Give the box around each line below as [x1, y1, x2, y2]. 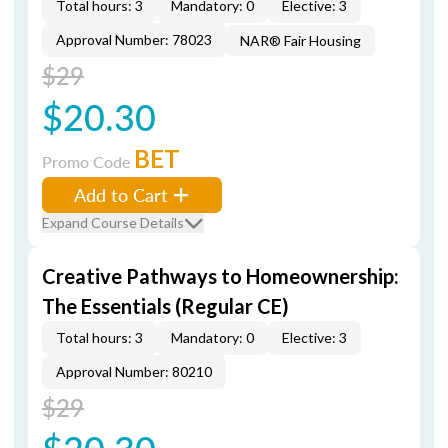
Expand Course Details [42, 214, 184, 231]
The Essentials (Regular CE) [42, 294, 289, 318]
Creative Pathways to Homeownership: [42, 264, 399, 288]
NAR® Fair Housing [240, 32, 361, 49]
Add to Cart [74, 182, 168, 207]
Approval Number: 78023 [56, 31, 212, 48]
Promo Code [42, 150, 134, 173]
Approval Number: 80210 [56, 363, 212, 380]
